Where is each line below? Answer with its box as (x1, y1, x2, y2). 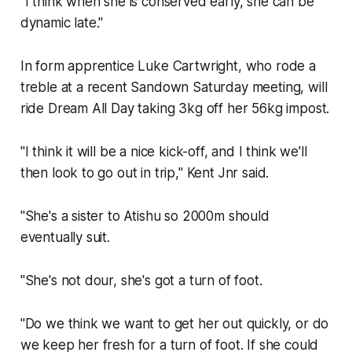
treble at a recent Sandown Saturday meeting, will (20, 79, 328, 96)
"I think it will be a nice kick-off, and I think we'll (20, 144, 307, 160)
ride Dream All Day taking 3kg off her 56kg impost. (20, 101, 330, 117)
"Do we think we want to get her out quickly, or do (20, 316, 329, 332)
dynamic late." (20, 15, 104, 31)
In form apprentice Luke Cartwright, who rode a (20, 58, 316, 75)
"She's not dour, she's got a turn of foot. (20, 273, 262, 289)
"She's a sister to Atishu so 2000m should (20, 208, 269, 225)
